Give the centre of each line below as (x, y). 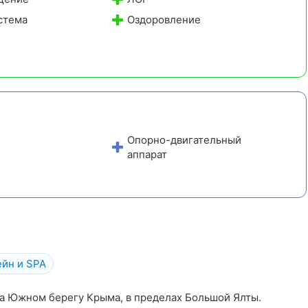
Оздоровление (164, 19)
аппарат (147, 154)
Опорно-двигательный (185, 140)
